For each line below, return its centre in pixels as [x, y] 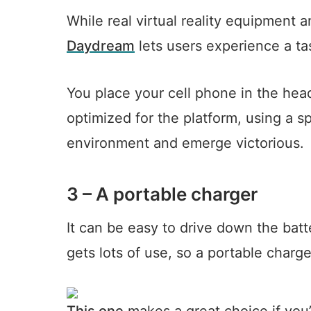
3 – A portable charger [162, 194]
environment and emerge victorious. [185, 143]
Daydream [101, 46]
